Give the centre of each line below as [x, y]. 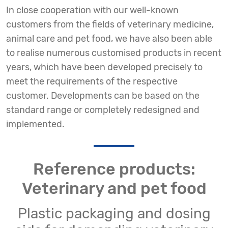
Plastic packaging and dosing [114, 213]
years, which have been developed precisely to [104, 67]
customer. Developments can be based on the [103, 96]
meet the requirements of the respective [92, 81]
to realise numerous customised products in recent [114, 53]
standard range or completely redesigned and [103, 110]
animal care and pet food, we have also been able [109, 39]
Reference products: [114, 169]
